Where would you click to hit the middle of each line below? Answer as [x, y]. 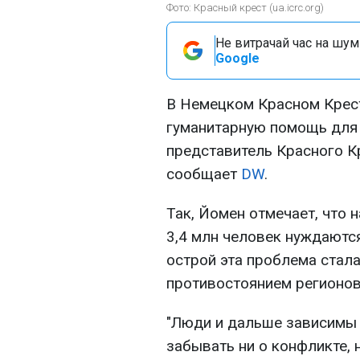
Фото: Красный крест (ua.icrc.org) [245, 8]
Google [237, 58]
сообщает [204, 174]
